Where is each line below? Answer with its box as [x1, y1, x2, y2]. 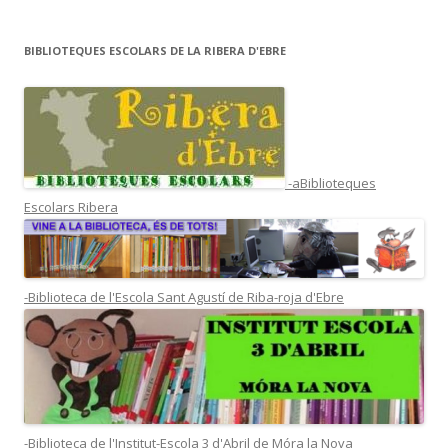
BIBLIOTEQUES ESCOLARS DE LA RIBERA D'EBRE [24, 43, 286, 59]
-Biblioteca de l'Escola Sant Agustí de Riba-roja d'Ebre [24, 287, 344, 306]
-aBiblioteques [285, 174, 376, 193]
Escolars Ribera [24, 198, 118, 217]
